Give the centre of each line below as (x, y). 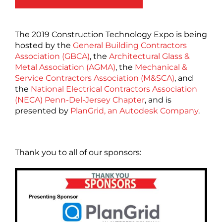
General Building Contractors (130, 45)
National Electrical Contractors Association (114, 89)
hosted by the (44, 45)
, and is (158, 100)
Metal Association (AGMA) (65, 67)
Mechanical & (161, 67)
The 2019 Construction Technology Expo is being (111, 34)
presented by (43, 111)
